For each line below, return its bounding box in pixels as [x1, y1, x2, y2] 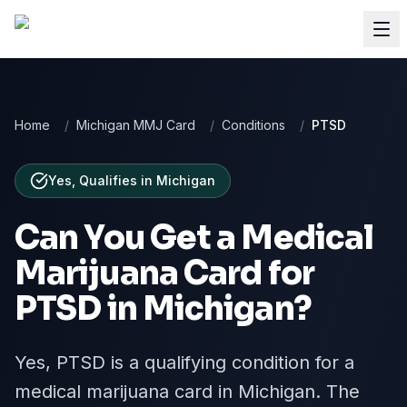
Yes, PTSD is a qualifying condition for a [15, 352, 354, 373]
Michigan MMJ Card [76, 117, 195, 133]
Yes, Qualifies [48, 173, 137, 188]
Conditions [222, 117, 285, 133]
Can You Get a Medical [15, 217, 374, 258]
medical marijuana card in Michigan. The [15, 381, 360, 402]
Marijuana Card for [15, 253, 314, 293]
